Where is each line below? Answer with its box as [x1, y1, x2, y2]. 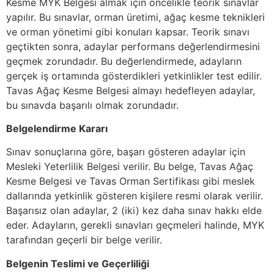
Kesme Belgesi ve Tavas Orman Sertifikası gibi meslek [6, 175, 255, 188]
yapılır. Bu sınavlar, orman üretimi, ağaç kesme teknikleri [6, 10, 265, 23]
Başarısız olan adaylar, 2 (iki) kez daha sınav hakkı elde [6, 204, 262, 217]
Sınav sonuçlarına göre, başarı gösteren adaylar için [6, 146, 245, 158]
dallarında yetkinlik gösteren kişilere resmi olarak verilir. [6, 190, 263, 202]
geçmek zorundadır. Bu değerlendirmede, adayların [6, 54, 242, 67]
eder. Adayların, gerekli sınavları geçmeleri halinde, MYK [6, 219, 264, 232]
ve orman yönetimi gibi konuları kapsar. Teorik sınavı [6, 25, 250, 38]
